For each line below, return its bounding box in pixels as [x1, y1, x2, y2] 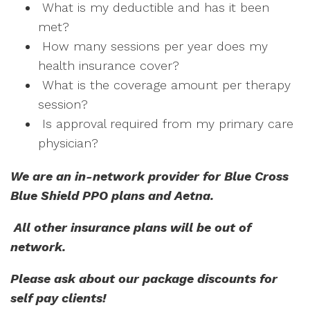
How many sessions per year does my [38, 39, 268, 53]
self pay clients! [10, 291, 106, 305]
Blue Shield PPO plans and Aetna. [10, 188, 217, 203]
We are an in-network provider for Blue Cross [10, 169, 289, 183]
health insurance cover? [38, 58, 179, 73]
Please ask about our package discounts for [10, 271, 277, 286]
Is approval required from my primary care [38, 116, 293, 131]
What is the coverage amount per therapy [38, 77, 291, 92]
